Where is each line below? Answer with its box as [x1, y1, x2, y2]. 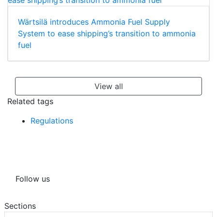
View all [94, 81, 123, 91]
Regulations [31, 115, 73, 125]
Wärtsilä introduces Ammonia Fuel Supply [18, 16, 170, 27]
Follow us [15, 173, 50, 184]
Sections [4, 201, 36, 211]
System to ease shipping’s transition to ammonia [18, 28, 196, 38]
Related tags [7, 96, 53, 106]
